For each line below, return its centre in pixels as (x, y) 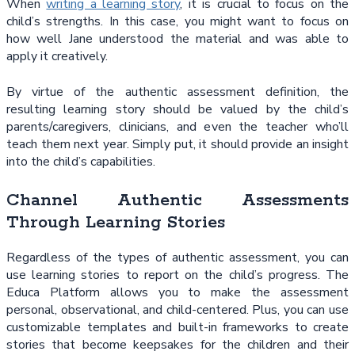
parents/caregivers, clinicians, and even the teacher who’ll (177, 126)
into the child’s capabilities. (81, 161)
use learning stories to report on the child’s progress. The (177, 275)
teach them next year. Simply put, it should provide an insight (177, 144)
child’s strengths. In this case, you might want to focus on (177, 22)
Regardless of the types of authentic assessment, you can (177, 258)
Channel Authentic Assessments (177, 200)
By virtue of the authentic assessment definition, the (177, 92)
